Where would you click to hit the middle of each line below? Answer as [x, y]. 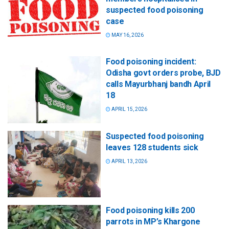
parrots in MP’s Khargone [153, 221]
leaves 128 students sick [152, 147]
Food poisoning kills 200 [150, 210]
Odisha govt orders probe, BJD [163, 73]
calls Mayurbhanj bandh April [158, 84]
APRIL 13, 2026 [129, 161]
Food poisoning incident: [151, 62]
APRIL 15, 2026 [129, 109]
